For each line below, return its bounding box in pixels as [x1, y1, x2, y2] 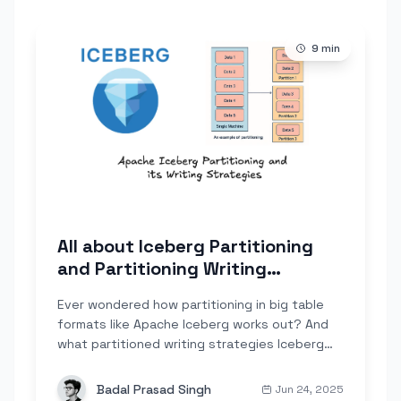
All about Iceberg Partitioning [57, 234, 313, 258]
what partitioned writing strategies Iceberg [57, 335, 324, 352]
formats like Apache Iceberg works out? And [57, 315, 328, 332]
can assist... [57, 354, 131, 371]
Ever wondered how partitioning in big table [57, 295, 324, 312]
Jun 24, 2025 [276, 381, 344, 397]
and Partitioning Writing [57, 256, 267, 280]
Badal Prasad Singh [97, 380, 211, 397]
